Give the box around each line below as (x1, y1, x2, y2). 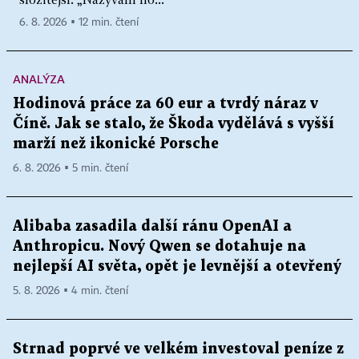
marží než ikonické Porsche (13, 136, 219, 151)
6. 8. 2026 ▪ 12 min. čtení (19, 16, 139, 28)
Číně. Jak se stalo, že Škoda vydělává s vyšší (13, 116, 334, 131)
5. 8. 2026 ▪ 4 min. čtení (13, 284, 128, 296)
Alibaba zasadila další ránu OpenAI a (13, 219, 292, 233)
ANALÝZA (13, 71, 65, 86)
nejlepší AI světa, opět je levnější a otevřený (13, 259, 341, 273)
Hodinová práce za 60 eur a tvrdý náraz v (13, 96, 318, 111)
